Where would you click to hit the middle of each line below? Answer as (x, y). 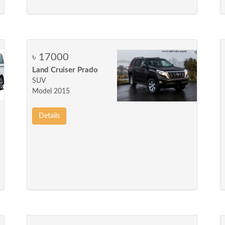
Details (49, 116)
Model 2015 (51, 91)
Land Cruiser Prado (65, 70)
